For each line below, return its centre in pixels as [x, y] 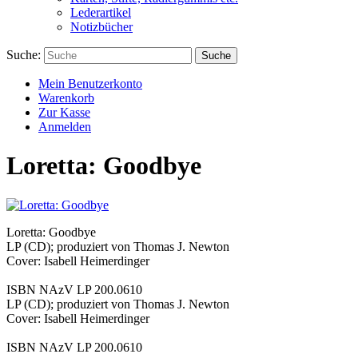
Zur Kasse [64, 112]
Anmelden [65, 127]
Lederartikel [101, 12]
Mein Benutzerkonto [90, 84]
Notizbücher [101, 27]
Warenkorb [66, 98]
